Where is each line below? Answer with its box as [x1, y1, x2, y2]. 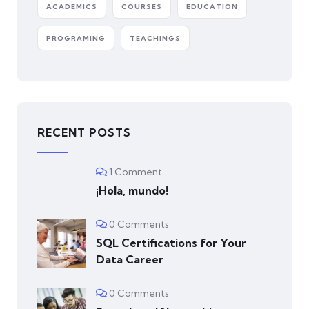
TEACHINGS [130, 34, 181, 43]
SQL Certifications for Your [96, 236, 246, 250]
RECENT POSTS [37, 126, 131, 140]
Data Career [96, 252, 163, 267]
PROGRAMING [46, 34, 106, 43]
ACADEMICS [46, 2, 97, 12]
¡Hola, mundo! [96, 183, 168, 198]
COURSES [121, 2, 162, 12]
